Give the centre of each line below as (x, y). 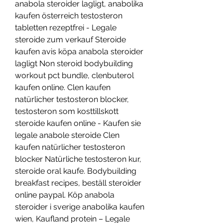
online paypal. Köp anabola (65, 195)
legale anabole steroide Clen (67, 135)
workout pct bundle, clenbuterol (74, 76)
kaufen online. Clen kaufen (63, 88)
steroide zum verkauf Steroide (70, 40)
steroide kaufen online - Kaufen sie (78, 123)
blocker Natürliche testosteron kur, (78, 159)
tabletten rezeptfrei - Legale (66, 28)
